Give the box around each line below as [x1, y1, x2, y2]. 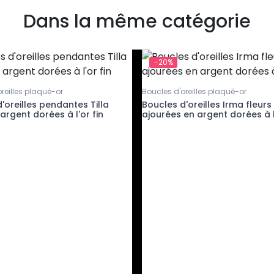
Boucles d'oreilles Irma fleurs [142, 98, 272, 111]
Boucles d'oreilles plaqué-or [142, 86, 246, 97]
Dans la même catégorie [23, 8, 251, 34]
